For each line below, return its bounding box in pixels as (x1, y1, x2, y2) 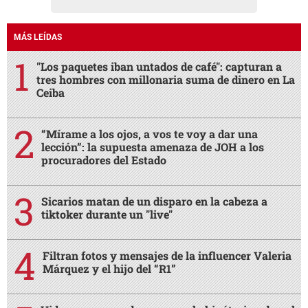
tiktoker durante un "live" (41, 207, 173, 222)
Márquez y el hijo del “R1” (43, 261, 176, 276)
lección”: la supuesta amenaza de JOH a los (41, 140, 264, 155)
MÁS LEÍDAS (14, 32, 62, 43)
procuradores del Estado (41, 153, 166, 168)
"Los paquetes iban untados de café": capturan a (36, 59, 282, 74)
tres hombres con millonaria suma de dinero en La (36, 72, 295, 87)
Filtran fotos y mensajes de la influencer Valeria (43, 248, 291, 263)
